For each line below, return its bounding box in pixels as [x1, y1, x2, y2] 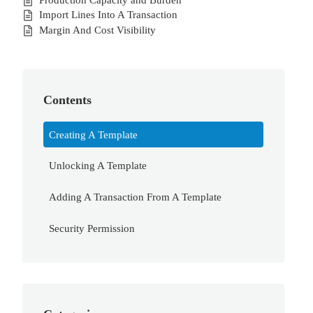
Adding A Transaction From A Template [48, 191, 221, 203]
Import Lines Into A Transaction [39, 8, 177, 21]
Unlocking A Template [48, 159, 147, 172]
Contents [43, 92, 92, 107]
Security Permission [48, 221, 135, 234]
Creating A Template [48, 128, 138, 140]
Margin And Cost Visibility [39, 24, 156, 36]
